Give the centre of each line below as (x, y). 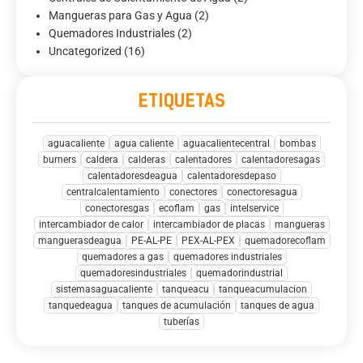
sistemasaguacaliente (104, 290)
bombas (297, 144)
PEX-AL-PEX (208, 241)
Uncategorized (85, 51)
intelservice (254, 209)
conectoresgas (117, 209)
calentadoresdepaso (231, 176)
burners (60, 160)
